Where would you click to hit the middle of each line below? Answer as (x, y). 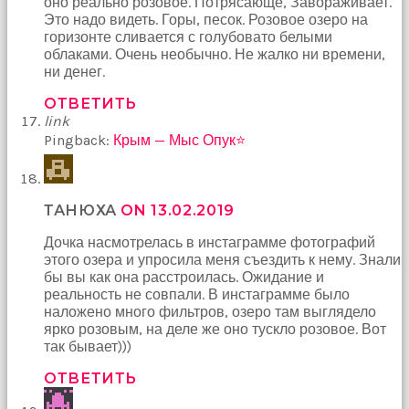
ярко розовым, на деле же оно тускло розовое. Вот (215, 329)
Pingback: (79, 140)
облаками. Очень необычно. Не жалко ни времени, (215, 54)
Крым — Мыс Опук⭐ (179, 140)
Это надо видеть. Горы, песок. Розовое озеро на (206, 19)
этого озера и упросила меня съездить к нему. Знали (222, 259)
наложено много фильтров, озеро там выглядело (210, 311)
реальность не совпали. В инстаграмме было (197, 294)
